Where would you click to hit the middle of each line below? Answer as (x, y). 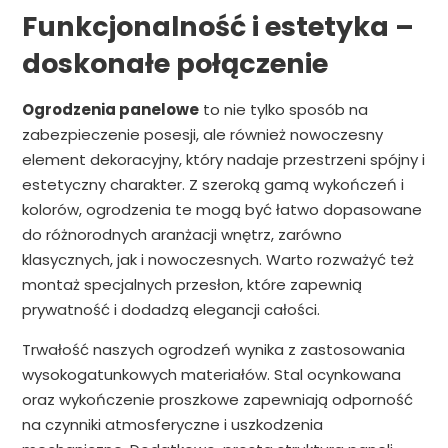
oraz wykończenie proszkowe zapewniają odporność (217, 400)
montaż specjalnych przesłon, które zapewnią (191, 285)
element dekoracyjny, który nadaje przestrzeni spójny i (223, 160)
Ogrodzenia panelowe (110, 110)
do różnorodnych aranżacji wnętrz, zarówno (181, 235)
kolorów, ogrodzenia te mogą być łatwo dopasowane (221, 210)
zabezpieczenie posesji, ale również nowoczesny (202, 135)
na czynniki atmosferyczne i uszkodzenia (172, 425)
